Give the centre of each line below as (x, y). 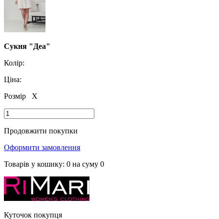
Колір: (14, 63)
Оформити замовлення (42, 147)
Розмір (16, 96)
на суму (85, 164)
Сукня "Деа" (27, 46)
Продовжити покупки (41, 131)
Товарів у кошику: (35, 164)
